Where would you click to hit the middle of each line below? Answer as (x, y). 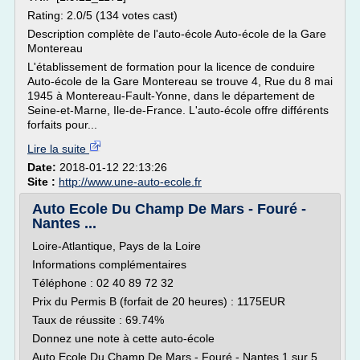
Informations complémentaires (109, 264)
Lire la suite (58, 149)
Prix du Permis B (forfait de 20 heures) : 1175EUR (159, 301)
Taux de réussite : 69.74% (98, 320)
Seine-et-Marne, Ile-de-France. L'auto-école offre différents (178, 110)
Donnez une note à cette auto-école (123, 338)
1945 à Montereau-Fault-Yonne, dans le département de (171, 96)
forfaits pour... (62, 125)
